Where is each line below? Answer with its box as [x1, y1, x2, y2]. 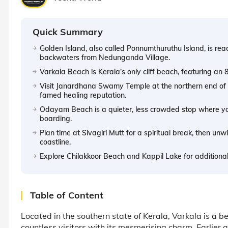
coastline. [40, 137, 71, 147]
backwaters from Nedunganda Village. [40, 52, 170, 62]
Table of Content [30, 189, 103, 201]
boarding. [40, 113, 72, 123]
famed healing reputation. [40, 90, 126, 100]
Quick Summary [33, 25, 103, 38]
